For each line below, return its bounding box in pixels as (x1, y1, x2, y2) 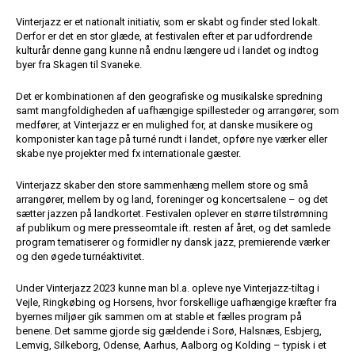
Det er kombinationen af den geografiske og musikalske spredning (16, 90, 323, 102)
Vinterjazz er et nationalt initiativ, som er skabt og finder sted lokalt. (16, 15, 320, 28)
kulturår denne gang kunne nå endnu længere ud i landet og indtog (16, 44, 319, 56)
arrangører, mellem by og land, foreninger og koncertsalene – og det (16, 193, 328, 205)
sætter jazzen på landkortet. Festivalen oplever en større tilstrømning (16, 207, 328, 219)
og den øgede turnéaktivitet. (16, 250, 144, 262)
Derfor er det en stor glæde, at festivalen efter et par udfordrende (16, 29, 312, 42)
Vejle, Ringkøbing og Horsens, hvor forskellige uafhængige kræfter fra (16, 296, 337, 308)
